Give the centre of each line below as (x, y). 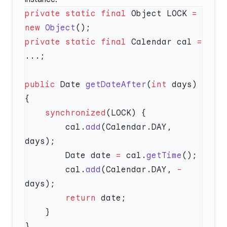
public (40, 85)
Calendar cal (162, 42)
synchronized (75, 113)
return (81, 198)
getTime (164, 156)
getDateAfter (116, 85)
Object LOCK (159, 14)
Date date (91, 156)
